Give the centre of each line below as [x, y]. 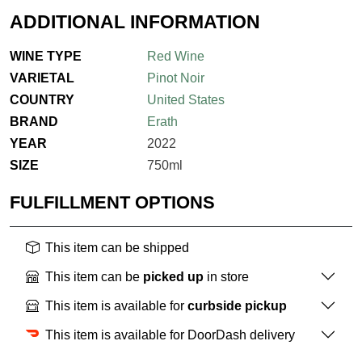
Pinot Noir [175, 78]
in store [226, 276]
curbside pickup [237, 305]
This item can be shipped [117, 248]
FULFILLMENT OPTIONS [112, 203]
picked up [173, 276]
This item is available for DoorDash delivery [170, 335]
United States [185, 100]
